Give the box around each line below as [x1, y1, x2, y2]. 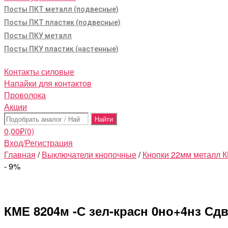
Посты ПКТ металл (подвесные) [4, 5, 119, 13]
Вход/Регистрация [4, 137, 73, 149]
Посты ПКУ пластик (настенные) [4, 45, 119, 53]
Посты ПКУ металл [4, 32, 72, 40]
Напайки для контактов [4, 77, 92, 89]
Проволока [4, 89, 46, 101]
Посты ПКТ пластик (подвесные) [4, 18, 121, 26]
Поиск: [4, 112, 28, 124]
